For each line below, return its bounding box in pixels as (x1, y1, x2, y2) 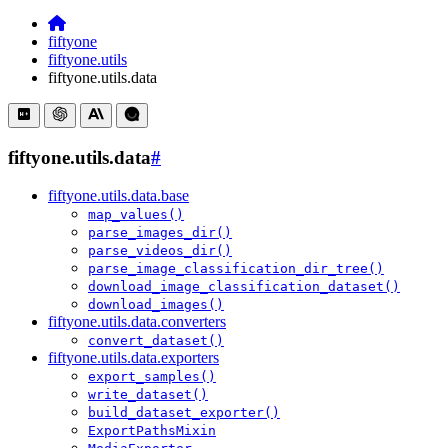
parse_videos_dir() (88, 243, 232, 259)
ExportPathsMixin (88, 423, 216, 439)
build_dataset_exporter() (88, 405, 280, 421)
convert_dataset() (88, 333, 224, 349)
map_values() (88, 207, 184, 223)
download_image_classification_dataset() (88, 279, 400, 295)
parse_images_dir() (88, 225, 232, 241)
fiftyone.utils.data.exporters (48, 349, 219, 367)
